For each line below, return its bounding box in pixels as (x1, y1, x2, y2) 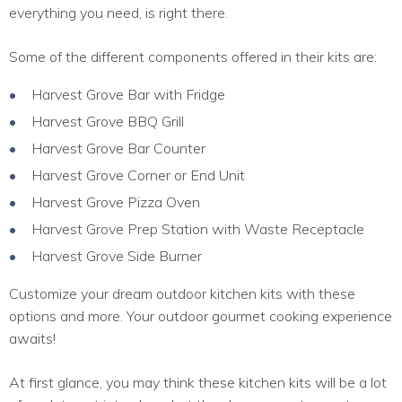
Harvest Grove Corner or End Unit (31, 165, 245, 184)
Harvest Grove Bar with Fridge (31, 84, 225, 103)
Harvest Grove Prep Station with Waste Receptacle (31, 219, 364, 238)
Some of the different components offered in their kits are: (9, 47, 377, 66)
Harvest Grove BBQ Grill (31, 111, 184, 130)
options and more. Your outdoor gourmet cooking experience (9, 306, 392, 325)
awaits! (9, 328, 56, 347)
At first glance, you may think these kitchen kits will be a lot (9, 372, 387, 391)
